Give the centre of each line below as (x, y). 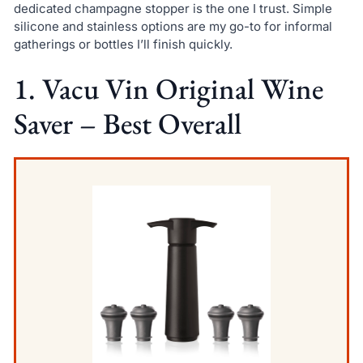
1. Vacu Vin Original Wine (168, 89)
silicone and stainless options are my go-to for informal (173, 26)
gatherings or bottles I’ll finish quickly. (123, 44)
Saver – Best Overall (127, 124)
